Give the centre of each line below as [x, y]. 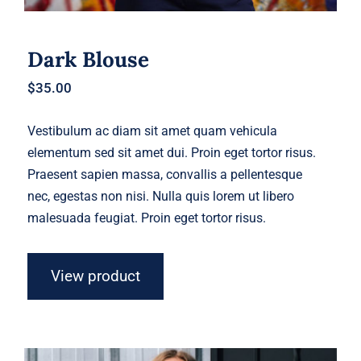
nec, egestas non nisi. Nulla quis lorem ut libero [161, 196]
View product [96, 276]
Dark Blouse [89, 59]
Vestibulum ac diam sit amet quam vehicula [153, 131]
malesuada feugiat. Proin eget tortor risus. [147, 218]
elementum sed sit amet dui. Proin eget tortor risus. [172, 152]
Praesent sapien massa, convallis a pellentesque [165, 174]
